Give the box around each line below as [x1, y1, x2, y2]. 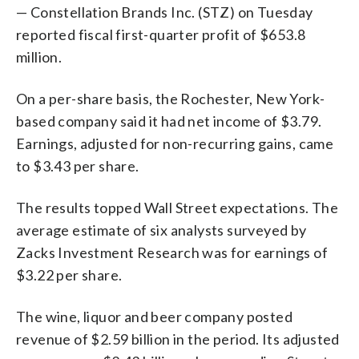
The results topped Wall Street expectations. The [16, 198, 339, 216]
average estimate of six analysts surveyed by [16, 220, 307, 239]
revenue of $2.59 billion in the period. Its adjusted [16, 329, 340, 348]
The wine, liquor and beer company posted [16, 307, 292, 325]
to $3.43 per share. [16, 156, 139, 175]
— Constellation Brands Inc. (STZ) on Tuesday [16, 2, 313, 21]
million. [16, 47, 63, 66]
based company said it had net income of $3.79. [16, 111, 322, 130]
